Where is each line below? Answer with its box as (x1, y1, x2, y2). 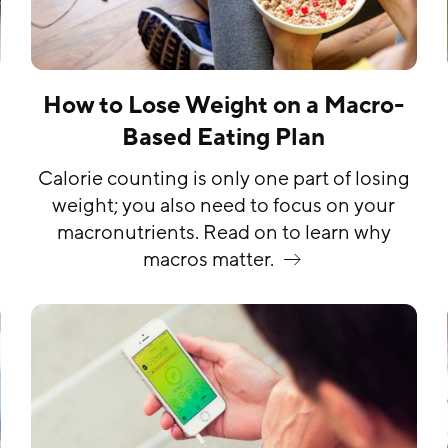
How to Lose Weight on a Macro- (43, 90, 405, 122)
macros (143, 247, 209, 274)
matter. (208, 247, 275, 274)
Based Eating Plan (122, 122, 326, 154)
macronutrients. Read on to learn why (56, 220, 391, 247)
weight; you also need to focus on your (52, 193, 396, 220)
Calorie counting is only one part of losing (37, 166, 410, 193)
